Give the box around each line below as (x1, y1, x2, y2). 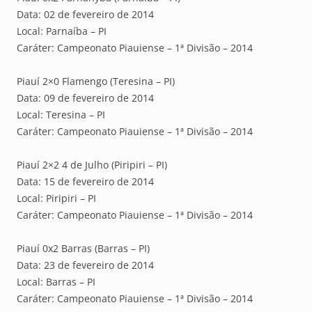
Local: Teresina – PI (17, 108, 105, 122)
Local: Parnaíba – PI (17, 24, 107, 38)
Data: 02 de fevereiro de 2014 (17, 8, 154, 22)
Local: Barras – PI (17, 275, 95, 289)
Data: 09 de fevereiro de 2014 (17, 91, 154, 105)
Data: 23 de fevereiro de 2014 (17, 258, 154, 272)
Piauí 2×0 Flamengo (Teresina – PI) (17, 75, 175, 88)
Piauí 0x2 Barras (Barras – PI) (17, 242, 150, 256)
